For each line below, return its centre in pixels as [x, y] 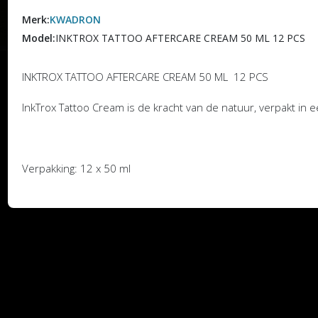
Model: [38, 38]
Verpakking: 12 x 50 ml [76, 168]
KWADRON [75, 19]
